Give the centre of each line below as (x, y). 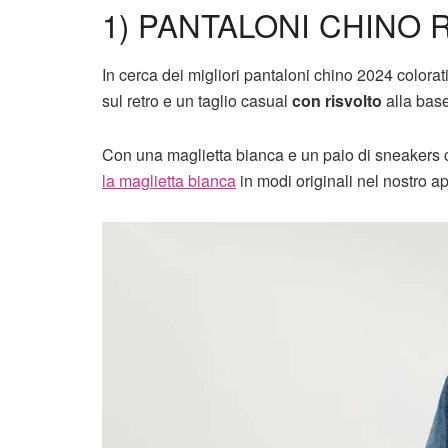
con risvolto (337, 100)
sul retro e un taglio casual (197, 100)
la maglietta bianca (169, 180)
